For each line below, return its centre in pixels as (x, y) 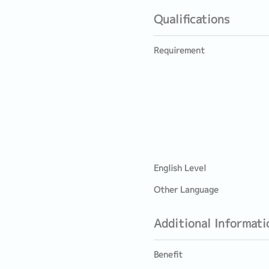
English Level (180, 168)
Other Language (186, 190)
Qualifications (192, 19)
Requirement (179, 50)
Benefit (168, 255)
